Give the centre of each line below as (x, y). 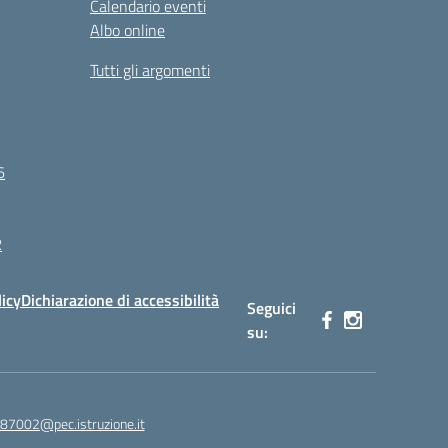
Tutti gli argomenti (150, 70)
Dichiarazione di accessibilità (120, 300)
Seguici (272, 308)
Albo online (127, 30)
